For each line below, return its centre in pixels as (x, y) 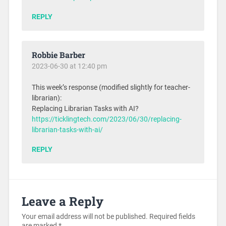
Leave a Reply (62, 202)
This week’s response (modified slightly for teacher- (111, 88)
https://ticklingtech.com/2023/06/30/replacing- (106, 120)
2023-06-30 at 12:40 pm (69, 66)
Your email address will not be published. (84, 217)
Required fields (172, 217)
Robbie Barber (58, 55)
